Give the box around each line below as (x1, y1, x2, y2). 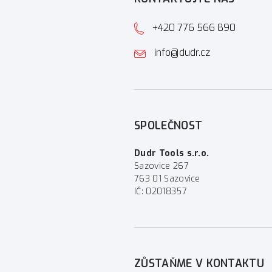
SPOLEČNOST (134, 118, 203, 133)
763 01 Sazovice (134, 173, 200, 185)
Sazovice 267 (134, 160, 189, 172)
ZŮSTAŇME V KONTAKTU (134, 256, 265, 271)
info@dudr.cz (154, 46, 210, 59)
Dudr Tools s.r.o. (134, 148, 209, 159)
